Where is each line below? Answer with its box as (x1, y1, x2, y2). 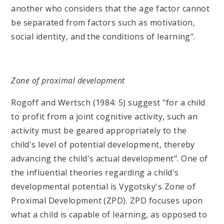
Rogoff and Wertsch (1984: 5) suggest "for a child (11, 96, 205, 108)
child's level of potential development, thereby (11, 138, 195, 150)
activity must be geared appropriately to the (11, 124, 187, 136)
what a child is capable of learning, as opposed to (11, 208, 207, 220)
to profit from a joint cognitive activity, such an (11, 110, 198, 122)
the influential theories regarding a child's (11, 166, 179, 178)
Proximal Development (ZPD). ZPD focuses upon (11, 194, 203, 206)
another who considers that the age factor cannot (11, 2, 210, 14)
